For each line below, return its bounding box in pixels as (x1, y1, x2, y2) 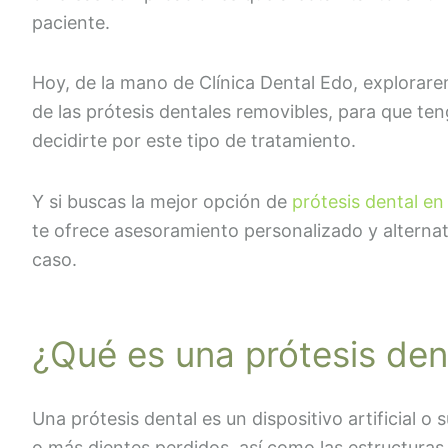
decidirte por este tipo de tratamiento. (32, 130, 356, 152)
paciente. (32, 11, 110, 33)
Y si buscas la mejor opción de (32, 190, 292, 212)
